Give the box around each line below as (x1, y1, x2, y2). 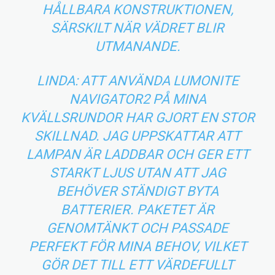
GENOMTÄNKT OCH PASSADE (47, 220, 228, 236)
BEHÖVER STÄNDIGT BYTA (56, 183, 219, 199)
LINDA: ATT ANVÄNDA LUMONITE (36, 72, 239, 88)
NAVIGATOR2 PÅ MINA (69, 91, 206, 107)
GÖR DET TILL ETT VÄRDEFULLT (41, 257, 234, 273)
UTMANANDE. (95, 38, 180, 54)
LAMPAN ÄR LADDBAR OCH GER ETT (26, 146, 249, 162)
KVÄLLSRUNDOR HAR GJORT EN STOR (20, 109, 255, 125)
